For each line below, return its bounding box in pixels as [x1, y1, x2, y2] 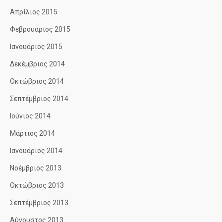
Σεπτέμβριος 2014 [10, 95, 68, 103]
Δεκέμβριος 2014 [10, 60, 65, 68]
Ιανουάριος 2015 [10, 43, 62, 51]
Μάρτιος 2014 [10, 129, 55, 137]
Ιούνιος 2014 [10, 112, 51, 120]
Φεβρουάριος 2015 [10, 25, 70, 33]
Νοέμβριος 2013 [10, 164, 61, 172]
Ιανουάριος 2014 [10, 147, 62, 155]
